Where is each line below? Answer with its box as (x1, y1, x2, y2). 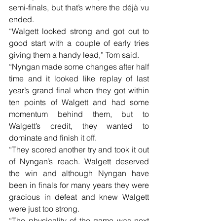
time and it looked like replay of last (9, 74, 149, 84)
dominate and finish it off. (9, 133, 97, 143)
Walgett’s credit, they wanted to (9, 121, 149, 131)
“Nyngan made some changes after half (9, 62, 149, 72)
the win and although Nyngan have (9, 168, 149, 179)
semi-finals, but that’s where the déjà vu (9, 2, 149, 13)
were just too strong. (9, 204, 79, 214)
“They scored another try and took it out (9, 145, 149, 155)
